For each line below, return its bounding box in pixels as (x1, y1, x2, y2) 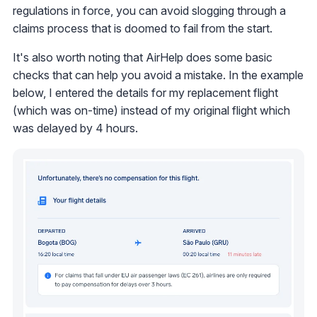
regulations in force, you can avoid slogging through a (13, 4, 286, 18)
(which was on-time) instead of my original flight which (13, 103, 290, 118)
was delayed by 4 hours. (13, 121, 138, 136)
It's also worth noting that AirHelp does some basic (13, 50, 272, 65)
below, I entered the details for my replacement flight (13, 86, 278, 100)
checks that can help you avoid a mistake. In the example (13, 68, 304, 83)
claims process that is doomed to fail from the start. (13, 21, 272, 36)
